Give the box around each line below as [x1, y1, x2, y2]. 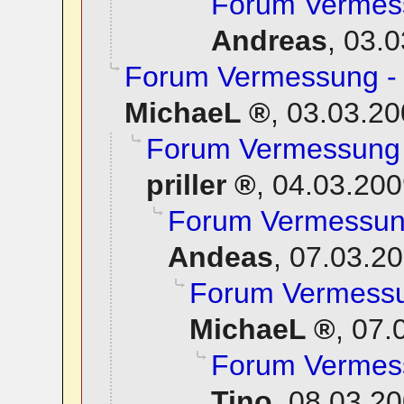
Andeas [167, 241, 273, 274]
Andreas [210, 24, 327, 58]
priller [145, 169, 226, 202]
